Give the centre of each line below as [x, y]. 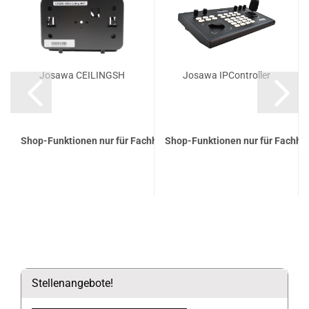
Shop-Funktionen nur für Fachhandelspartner [120, 141]
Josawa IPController [226, 75]
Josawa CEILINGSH [82, 75]
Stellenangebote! [72, 283]
